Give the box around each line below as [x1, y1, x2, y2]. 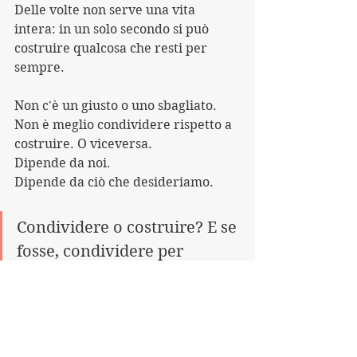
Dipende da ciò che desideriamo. [14, 175, 214, 190]
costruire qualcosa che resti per [14, 41, 210, 56]
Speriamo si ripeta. [14, 313, 131, 328]
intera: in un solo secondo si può [14, 22, 212, 37]
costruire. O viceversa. [14, 136, 152, 151]
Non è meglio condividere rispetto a [14, 117, 235, 132]
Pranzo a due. [14, 294, 98, 309]
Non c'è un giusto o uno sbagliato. [14, 98, 217, 113]
